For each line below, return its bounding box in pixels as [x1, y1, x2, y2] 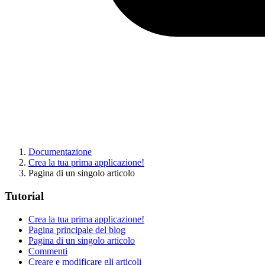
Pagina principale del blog [28, 224, 125, 235]
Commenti [28, 245, 67, 256]
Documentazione [28, 147, 92, 157]
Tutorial [5, 189, 44, 202]
